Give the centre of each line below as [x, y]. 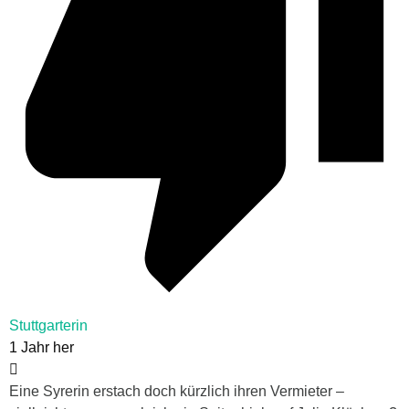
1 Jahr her [42, 348]
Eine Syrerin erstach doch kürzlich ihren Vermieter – [177, 392]
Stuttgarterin [48, 326]
